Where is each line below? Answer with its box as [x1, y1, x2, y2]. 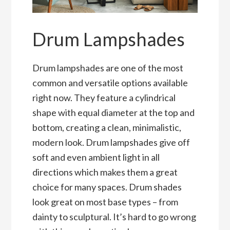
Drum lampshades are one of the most [32, 62, 183, 73]
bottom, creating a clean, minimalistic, [32, 121, 181, 133]
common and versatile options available [32, 76, 188, 88]
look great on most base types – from [32, 196, 178, 207]
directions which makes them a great [32, 166, 178, 178]
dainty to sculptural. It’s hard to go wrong [32, 210, 196, 222]
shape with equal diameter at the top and [32, 106, 195, 118]
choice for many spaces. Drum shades [32, 181, 182, 193]
